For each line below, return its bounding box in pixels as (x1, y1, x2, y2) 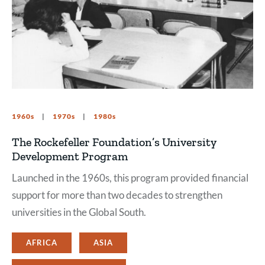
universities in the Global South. (12, 206, 146, 218)
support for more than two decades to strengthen (12, 189, 222, 201)
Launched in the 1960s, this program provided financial (12, 172, 248, 184)
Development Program (12, 149, 128, 163)
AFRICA (26, 238, 57, 247)
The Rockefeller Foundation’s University (12, 135, 216, 149)
